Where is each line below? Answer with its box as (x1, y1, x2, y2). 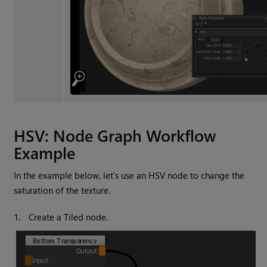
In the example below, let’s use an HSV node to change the (14, 169, 245, 182)
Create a (29, 211, 64, 223)
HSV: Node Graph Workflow (14, 124, 216, 147)
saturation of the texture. (14, 184, 111, 197)
